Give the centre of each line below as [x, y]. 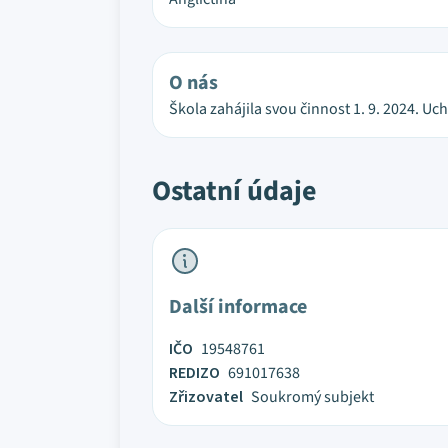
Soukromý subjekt [312, 397]
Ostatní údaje [234, 191]
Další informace [238, 307]
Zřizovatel [206, 397]
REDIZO [194, 373]
